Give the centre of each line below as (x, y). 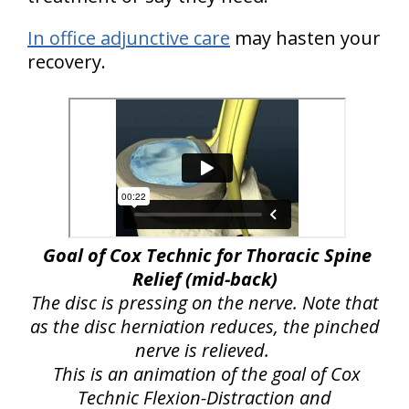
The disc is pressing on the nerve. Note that (204, 303)
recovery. (67, 62)
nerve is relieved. (202, 351)
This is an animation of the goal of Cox (207, 374)
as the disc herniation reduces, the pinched (204, 327)
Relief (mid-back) (204, 279)
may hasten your (305, 38)
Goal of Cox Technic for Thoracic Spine (207, 256)
